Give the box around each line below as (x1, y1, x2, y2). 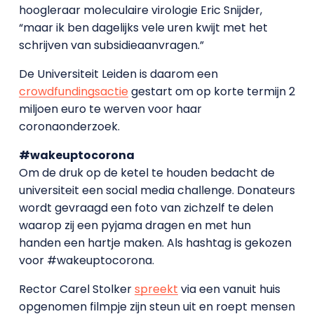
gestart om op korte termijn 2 (128, 83, 295, 100)
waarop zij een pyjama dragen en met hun (18, 217, 251, 233)
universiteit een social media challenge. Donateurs (18, 182, 295, 198)
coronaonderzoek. (18, 118, 123, 135)
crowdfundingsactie (18, 83, 128, 100)
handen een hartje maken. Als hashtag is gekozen (18, 235, 292, 251)
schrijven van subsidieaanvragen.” (18, 37, 207, 53)
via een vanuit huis (177, 281, 280, 297)
